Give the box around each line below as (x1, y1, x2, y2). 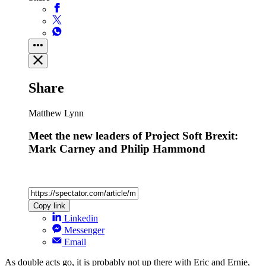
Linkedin (64, 213, 98, 224)
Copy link (33, 201, 65, 211)
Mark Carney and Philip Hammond (28, 142, 205, 156)
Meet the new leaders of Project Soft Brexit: (28, 129, 238, 142)
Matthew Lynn (28, 107, 84, 118)
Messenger (64, 225, 104, 236)
